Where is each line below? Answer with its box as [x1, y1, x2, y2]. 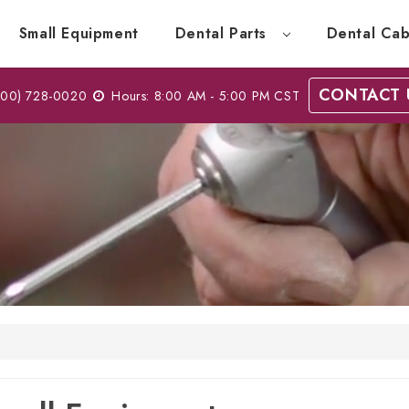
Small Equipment [18, 23, 139, 44]
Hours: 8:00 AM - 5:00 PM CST [107, 87, 304, 105]
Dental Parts [174, 23, 272, 44]
